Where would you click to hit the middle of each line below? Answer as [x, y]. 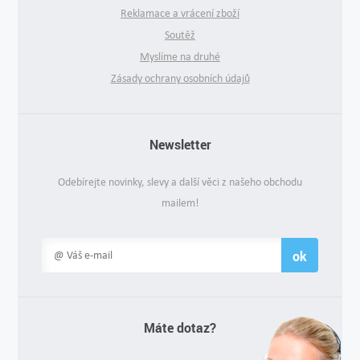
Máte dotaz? [180, 328]
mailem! [180, 203]
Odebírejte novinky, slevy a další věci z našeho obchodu [180, 182]
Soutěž [180, 35]
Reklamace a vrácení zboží [180, 14]
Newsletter [180, 145]
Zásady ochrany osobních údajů [180, 79]
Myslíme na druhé [180, 57]
